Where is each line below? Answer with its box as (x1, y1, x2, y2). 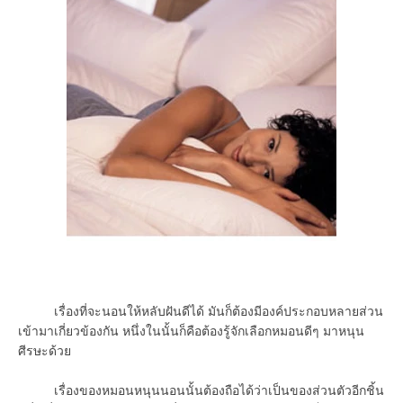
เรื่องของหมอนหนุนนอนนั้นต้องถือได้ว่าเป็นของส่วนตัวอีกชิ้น (18, 382, 384, 398)
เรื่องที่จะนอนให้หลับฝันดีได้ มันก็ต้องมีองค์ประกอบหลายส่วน (18, 303, 383, 318)
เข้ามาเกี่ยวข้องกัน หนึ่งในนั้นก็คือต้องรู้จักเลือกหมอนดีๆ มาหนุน (18, 323, 364, 338)
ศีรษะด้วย (18, 343, 75, 358)
